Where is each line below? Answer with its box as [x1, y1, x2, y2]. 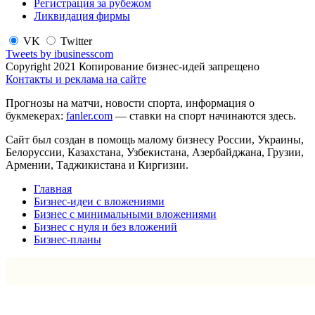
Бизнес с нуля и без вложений [34, 220, 177, 233]
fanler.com [66, 109, 112, 122]
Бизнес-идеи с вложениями [34, 195, 165, 207]
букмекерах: [6, 109, 66, 122]
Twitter [60, 34, 92, 47]
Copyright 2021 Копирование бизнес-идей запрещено [6, 60, 259, 72]
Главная [34, 182, 72, 195]
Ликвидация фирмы [34, 9, 130, 22]
